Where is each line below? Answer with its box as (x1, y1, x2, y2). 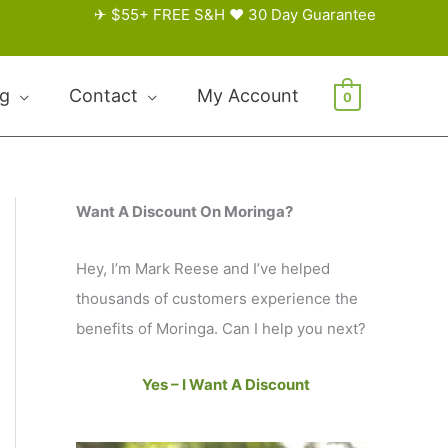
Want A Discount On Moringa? (76, 202, 293, 222)
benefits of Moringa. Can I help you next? (76, 318, 366, 338)
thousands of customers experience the (76, 288, 358, 308)
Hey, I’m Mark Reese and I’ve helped (76, 258, 330, 278)
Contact (68, 85, 138, 107)
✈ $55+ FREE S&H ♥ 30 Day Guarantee (94, 5, 376, 24)
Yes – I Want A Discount (141, 374, 310, 394)
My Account (196, 85, 299, 107)
